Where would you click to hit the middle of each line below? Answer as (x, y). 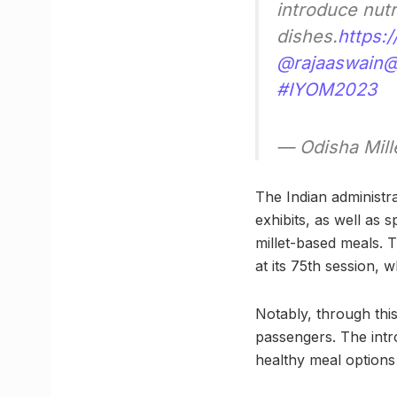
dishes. (307, 36)
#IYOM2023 (327, 89)
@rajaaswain (330, 62)
